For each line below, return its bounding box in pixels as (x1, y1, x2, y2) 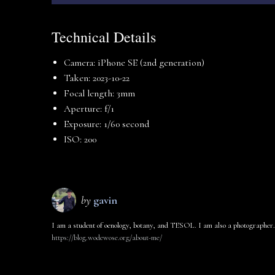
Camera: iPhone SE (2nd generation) (64, 56, 204, 69)
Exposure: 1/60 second (64, 117, 149, 130)
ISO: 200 (64, 133, 96, 145)
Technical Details (52, 26, 156, 47)
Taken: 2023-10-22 (64, 71, 130, 84)
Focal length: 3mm (64, 87, 135, 99)
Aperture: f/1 (64, 102, 114, 115)
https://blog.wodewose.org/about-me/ (52, 232, 162, 242)
